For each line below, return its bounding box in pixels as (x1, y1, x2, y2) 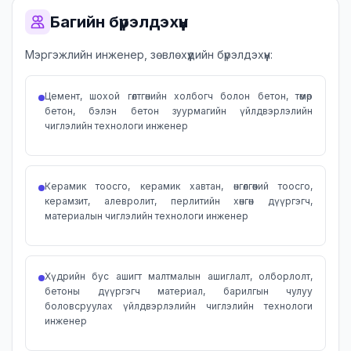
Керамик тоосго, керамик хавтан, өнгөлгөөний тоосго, (45, 180, 313, 192)
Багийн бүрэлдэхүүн (50, 13, 188, 31)
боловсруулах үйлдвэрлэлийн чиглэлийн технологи (45, 300, 313, 312)
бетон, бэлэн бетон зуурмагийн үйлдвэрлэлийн (45, 105, 313, 117)
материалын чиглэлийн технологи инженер (45, 210, 248, 222)
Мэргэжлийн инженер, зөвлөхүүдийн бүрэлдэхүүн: (25, 48, 273, 61)
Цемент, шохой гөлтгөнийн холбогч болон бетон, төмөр (45, 90, 313, 102)
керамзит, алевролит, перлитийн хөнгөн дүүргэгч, (45, 195, 313, 207)
